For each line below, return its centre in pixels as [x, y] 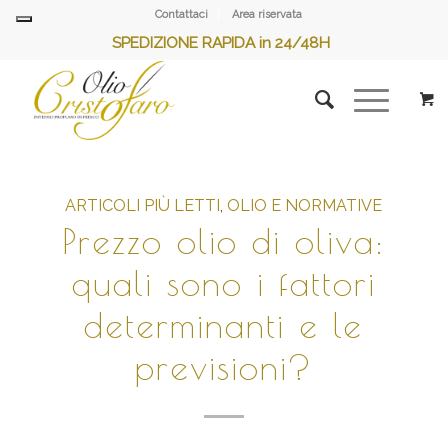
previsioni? [223, 366]
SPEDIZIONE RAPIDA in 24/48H [220, 43]
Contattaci [182, 14]
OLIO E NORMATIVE [305, 205]
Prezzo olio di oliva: [224, 240]
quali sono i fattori [223, 282]
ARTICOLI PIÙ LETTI [143, 205]
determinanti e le [224, 324]
